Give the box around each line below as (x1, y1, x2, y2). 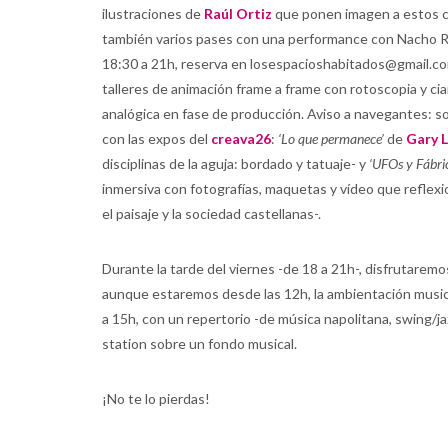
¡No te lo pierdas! (102, 390, 210, 407)
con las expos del (102, 130, 211, 147)
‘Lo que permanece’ (275, 130, 384, 147)
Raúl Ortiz (204, 5, 272, 22)
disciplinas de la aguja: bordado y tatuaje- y (102, 155, 366, 172)
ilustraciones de (102, 5, 204, 22)
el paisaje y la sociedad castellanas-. (102, 205, 321, 222)
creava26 (211, 130, 271, 147)
